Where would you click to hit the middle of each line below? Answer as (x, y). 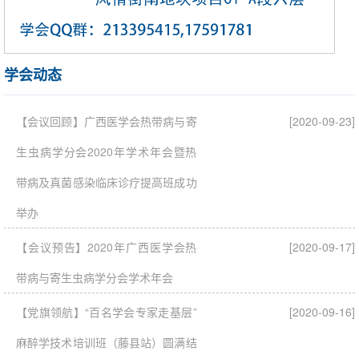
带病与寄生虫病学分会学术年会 (95, 278)
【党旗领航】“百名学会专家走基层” (107, 312)
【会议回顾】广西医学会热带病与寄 (107, 121)
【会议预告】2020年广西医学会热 (107, 247)
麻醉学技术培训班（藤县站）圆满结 (107, 343)
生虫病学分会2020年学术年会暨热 (107, 152)
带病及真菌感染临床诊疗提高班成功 (107, 182)
